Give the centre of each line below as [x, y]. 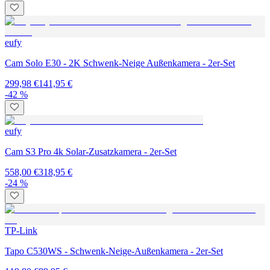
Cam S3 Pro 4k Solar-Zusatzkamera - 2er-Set [91, 151]
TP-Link [21, 230]
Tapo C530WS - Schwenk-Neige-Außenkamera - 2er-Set [114, 251]
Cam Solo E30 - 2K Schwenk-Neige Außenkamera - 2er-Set [120, 63]
